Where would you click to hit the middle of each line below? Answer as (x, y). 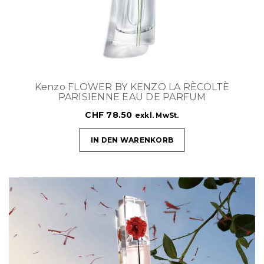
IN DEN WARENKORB (132, 140)
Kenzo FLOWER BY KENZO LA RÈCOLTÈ (132, 87)
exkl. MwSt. (157, 115)
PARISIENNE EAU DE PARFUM (132, 97)
